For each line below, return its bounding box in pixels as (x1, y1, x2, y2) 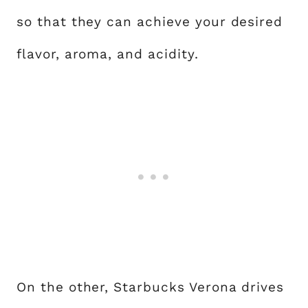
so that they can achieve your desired (16, 14, 283, 30)
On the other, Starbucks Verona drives (16, 279, 285, 295)
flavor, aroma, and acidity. (16, 46, 199, 62)
